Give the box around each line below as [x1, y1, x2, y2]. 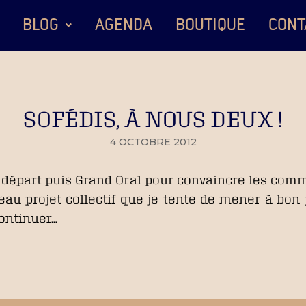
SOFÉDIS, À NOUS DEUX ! [23, 107, 283, 130]
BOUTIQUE [176, 15, 245, 36]
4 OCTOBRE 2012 [109, 136, 197, 148]
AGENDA [95, 15, 152, 36]
